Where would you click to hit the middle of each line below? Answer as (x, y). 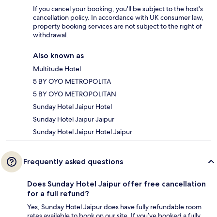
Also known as (58, 56)
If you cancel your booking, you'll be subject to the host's (118, 9)
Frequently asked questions (73, 162)
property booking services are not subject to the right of (117, 26)
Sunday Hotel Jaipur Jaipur (74, 119)
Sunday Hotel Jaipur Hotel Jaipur (83, 132)
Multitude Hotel (57, 69)
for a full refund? (58, 194)
